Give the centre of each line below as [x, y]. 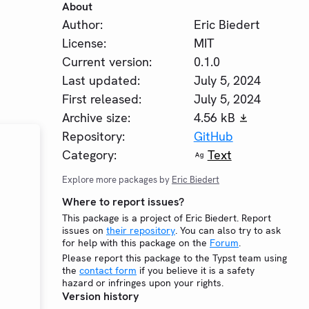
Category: [89, 155]
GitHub [213, 136]
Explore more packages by [117, 180]
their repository [141, 230]
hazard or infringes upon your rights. [143, 283]
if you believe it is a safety [196, 270]
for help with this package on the [136, 243]
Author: [82, 24]
